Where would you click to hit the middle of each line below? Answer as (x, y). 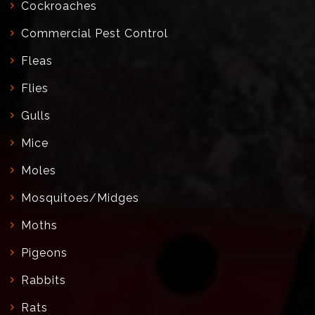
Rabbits (44, 280)
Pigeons (44, 252)
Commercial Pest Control (95, 33)
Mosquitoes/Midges (80, 198)
